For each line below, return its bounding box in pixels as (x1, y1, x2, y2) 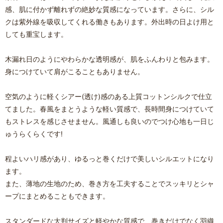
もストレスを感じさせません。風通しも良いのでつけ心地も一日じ (5, 116, 214, 125)
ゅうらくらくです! (5, 129, 63, 138)
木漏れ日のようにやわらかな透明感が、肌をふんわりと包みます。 (5, 54, 214, 63)
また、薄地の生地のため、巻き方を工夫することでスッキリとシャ (5, 179, 214, 188)
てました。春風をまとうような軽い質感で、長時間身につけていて (5, 104, 214, 113)
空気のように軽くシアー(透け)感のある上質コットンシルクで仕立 (5, 92, 212, 101)
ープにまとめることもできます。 (5, 191, 110, 200)
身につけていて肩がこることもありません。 (5, 67, 144, 76)
